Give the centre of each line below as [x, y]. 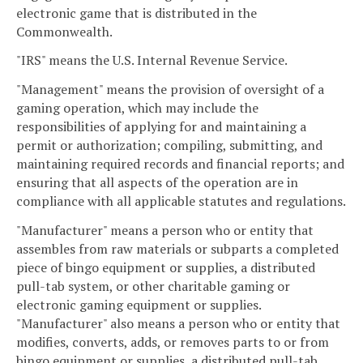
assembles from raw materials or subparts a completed [177, 248]
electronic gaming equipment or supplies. [139, 304]
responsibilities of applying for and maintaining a [161, 127]
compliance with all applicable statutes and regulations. [181, 201]
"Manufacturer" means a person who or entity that [165, 230]
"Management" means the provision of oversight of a [170, 90]
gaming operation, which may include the [137, 108]
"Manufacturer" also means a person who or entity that [178, 323]
